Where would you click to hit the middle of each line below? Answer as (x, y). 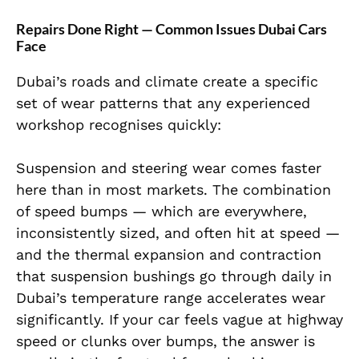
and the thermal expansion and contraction (169, 255)
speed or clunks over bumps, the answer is (165, 341)
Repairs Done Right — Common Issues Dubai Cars (171, 29)
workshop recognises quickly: (119, 125)
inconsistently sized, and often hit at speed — (178, 233)
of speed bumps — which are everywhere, (161, 212)
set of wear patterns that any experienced (163, 103)
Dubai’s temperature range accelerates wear (171, 298)
